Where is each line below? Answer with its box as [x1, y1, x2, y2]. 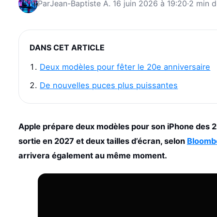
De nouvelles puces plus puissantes [40, 80, 178, 90]
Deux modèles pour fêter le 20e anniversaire [40, 62, 211, 72]
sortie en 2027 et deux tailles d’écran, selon [18, 136, 187, 146]
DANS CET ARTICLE [29, 43, 105, 52]
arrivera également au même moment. [18, 151, 167, 160]
